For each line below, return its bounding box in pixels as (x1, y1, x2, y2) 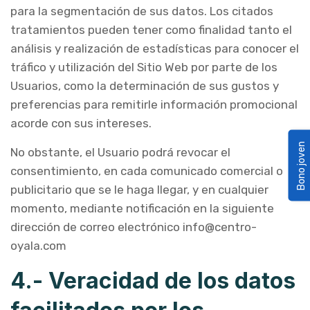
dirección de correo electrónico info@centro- (10, 220, 257, 234)
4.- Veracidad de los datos (10, 267, 295, 294)
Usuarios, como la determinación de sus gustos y (10, 79, 279, 93)
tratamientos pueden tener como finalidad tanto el (10, 23, 292, 37)
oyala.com (10, 239, 66, 253)
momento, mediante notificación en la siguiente (10, 201, 274, 215)
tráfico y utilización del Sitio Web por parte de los (10, 60, 277, 74)
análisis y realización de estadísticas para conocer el (10, 42, 299, 55)
